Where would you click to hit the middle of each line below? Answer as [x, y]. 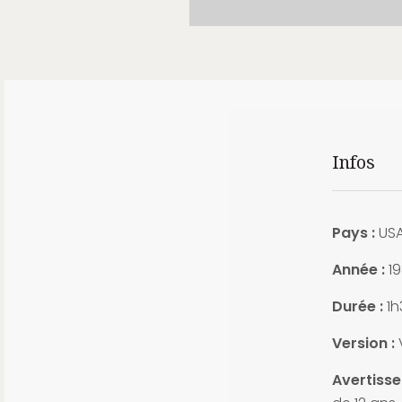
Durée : [357, 307]
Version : [363, 344]
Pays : [353, 233]
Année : [358, 270]
